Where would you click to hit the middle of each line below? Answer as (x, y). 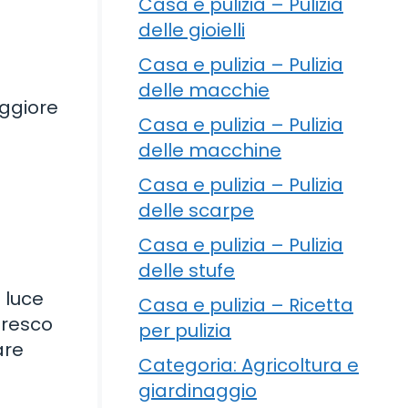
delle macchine (210, 150)
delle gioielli (192, 30)
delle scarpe (196, 210)
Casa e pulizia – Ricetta (246, 305)
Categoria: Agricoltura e (249, 365)
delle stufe (187, 270)
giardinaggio (198, 390)
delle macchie (204, 90)
